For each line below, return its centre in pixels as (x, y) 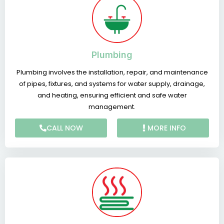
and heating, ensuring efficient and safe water (112, 95)
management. (112, 106)
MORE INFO (166, 128)
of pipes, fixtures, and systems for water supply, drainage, (112, 83)
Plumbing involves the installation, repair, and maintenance (112, 72)
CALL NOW (64, 128)
